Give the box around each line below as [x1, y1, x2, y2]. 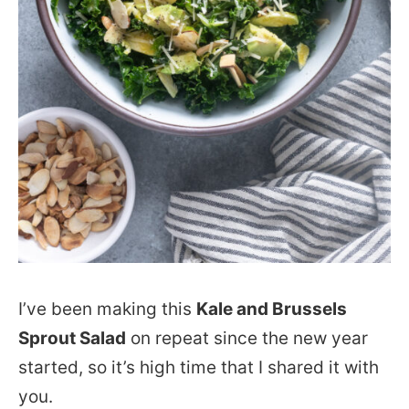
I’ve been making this [18, 299, 196, 320]
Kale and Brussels [196, 299, 347, 320]
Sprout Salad [18, 328, 126, 349]
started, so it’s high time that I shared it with [18, 357, 379, 378]
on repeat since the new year [126, 328, 368, 349]
